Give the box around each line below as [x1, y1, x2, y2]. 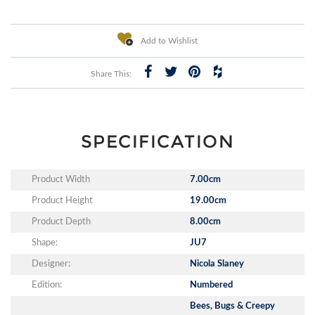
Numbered [189, 280, 233, 290]
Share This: [91, 69, 131, 78]
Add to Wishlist [139, 36, 198, 45]
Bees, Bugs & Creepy [189, 301, 275, 311]
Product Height [32, 195, 93, 205]
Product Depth [32, 217, 91, 226]
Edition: [32, 280, 62, 290]
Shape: [32, 238, 58, 247]
